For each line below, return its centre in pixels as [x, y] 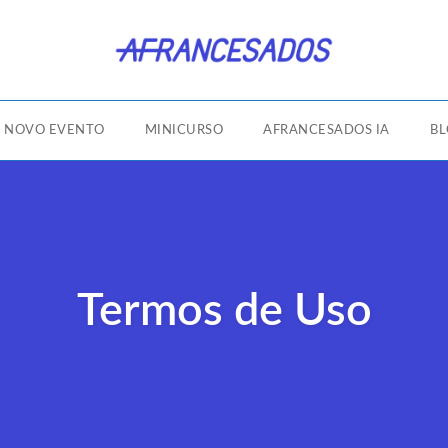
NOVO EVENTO [54, 130]
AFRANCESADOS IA [326, 130]
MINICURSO [184, 130]
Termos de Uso [224, 311]
